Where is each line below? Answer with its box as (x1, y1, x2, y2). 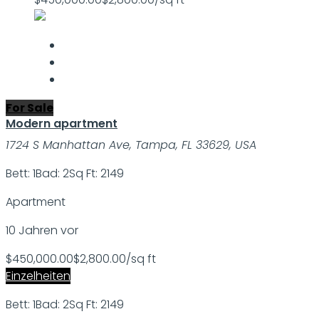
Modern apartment (6, 115, 117, 132)
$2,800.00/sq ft (73, 251, 156, 268)
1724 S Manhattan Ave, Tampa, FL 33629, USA (6, 137, 256, 154)
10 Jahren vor (6, 222, 78, 239)
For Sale (6, 100, 53, 117)
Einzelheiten (6, 268, 70, 285)
